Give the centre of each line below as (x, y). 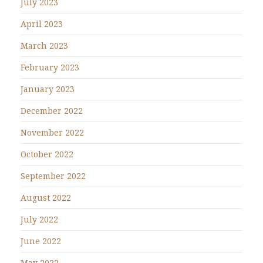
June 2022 (41, 241)
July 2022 (39, 220)
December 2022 (52, 111)
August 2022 (46, 198)
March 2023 (44, 46)
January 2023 (48, 89)
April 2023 (42, 24)
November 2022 (52, 133)
